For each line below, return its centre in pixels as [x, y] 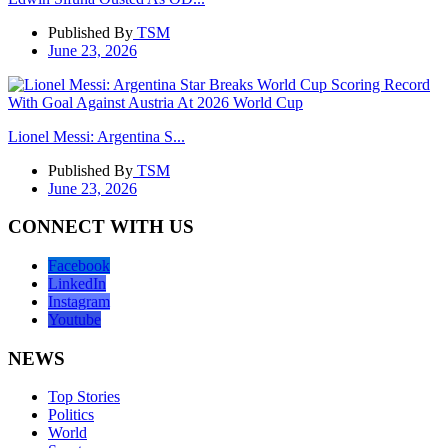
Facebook [79, 265]
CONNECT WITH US [101, 227]
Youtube [74, 319]
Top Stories [84, 397]
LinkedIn [77, 283]
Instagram [79, 301]
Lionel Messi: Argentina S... [96, 136]
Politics [71, 415]
